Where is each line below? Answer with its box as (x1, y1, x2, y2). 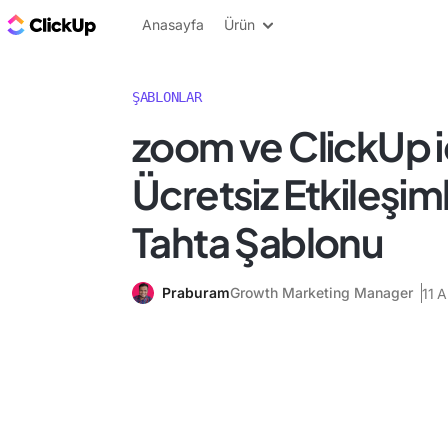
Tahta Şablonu (132, 216, 384, 267)
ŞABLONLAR (132, 89, 202, 105)
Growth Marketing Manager (230, 284, 413, 301)
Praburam (162, 284, 230, 301)
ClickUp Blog (100, 13, 200, 35)
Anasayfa (142, 16, 204, 33)
